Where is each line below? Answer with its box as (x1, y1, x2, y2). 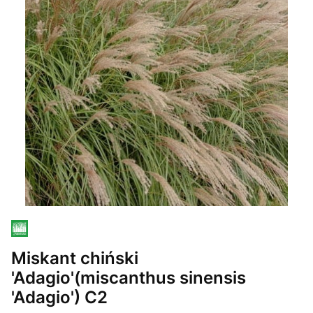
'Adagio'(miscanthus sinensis (11, 266, 246, 288)
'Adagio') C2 (11, 286, 108, 307)
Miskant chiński (11, 247, 138, 268)
